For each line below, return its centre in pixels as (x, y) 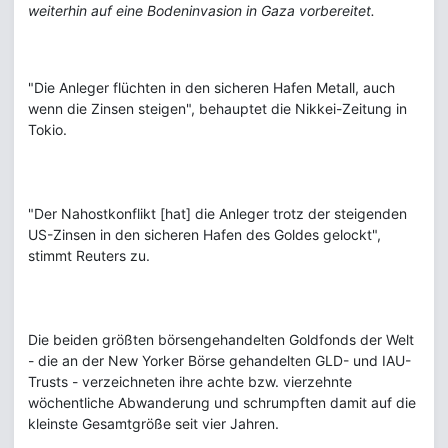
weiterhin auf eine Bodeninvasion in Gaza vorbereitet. (201, 10)
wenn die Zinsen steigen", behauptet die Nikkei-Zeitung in (217, 108)
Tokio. (47, 129)
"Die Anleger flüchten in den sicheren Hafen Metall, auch (211, 87)
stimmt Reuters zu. (89, 255)
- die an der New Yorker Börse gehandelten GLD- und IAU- (219, 360)
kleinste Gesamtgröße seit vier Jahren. (153, 423)
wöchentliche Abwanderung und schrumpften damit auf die (222, 402)
